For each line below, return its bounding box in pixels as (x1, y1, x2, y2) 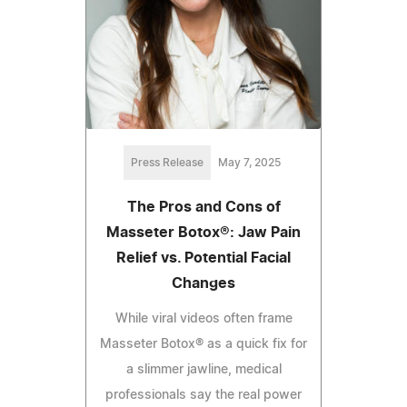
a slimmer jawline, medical (125, 363, 282, 377)
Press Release (130, 157, 203, 169)
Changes (172, 276, 235, 292)
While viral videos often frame (114, 313, 293, 326)
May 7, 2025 (217, 157, 281, 169)
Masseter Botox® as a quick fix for (100, 338, 307, 352)
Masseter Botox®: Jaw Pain (106, 225, 301, 241)
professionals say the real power (105, 389, 302, 402)
